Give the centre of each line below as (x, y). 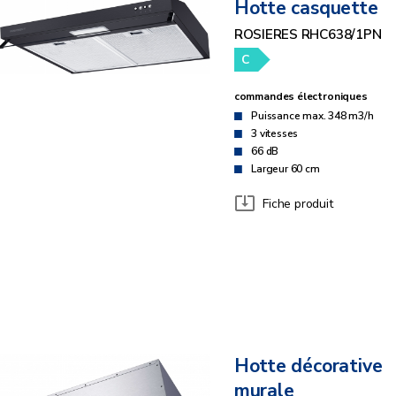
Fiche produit (298, 203)
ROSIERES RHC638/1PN (308, 34)
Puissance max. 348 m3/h (312, 116)
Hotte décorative (308, 367)
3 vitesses (275, 134)
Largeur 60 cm (286, 169)
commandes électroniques (301, 97)
